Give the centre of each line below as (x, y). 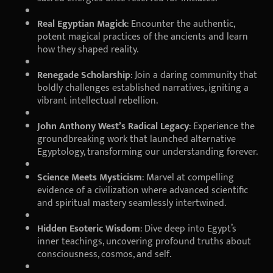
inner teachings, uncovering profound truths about (144, 241)
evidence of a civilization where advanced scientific (143, 190)
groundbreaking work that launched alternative (136, 139)
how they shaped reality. (88, 49)
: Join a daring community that (194, 75)
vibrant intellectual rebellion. (97, 101)
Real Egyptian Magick (82, 24)
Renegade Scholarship (84, 75)
